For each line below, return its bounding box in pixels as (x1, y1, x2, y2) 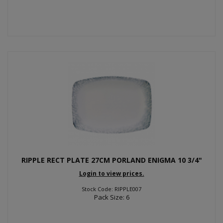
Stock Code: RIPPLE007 (82, 185, 141, 193)
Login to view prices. (79, 169, 144, 178)
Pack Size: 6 (94, 192, 129, 202)
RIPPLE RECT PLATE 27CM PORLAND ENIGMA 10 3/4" (21, 155, 202, 165)
